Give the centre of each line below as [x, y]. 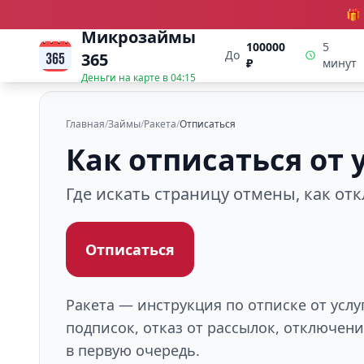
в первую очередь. [133, 350]
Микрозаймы [139, 37]
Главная [85, 124]
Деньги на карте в [126, 78]
